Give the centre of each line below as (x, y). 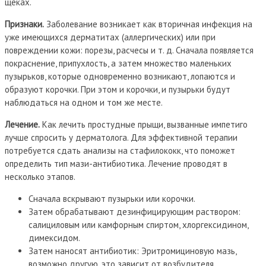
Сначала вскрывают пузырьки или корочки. (112, 198)
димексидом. (54, 237)
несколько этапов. (40, 176)
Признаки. (24, 24)
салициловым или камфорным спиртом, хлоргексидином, (138, 224)
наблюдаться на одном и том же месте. (84, 102)
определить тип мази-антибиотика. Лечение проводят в (116, 163)
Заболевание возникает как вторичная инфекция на (148, 24)
